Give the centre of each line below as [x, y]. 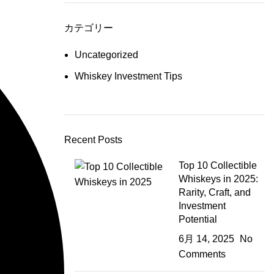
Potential [198, 219]
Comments [202, 254]
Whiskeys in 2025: [219, 179]
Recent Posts [93, 140]
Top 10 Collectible [218, 165]
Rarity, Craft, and [215, 192]
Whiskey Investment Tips [128, 76]
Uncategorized [106, 55]
